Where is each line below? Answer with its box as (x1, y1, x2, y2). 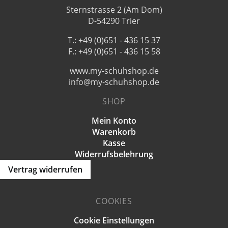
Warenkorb (92, 126, 136, 137)
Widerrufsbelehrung (75, 148, 153, 160)
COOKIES (95, 195, 133, 207)
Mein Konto (92, 115, 136, 126)
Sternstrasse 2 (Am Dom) (66, 4, 162, 15)
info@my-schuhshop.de (69, 76, 159, 88)
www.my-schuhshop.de (69, 65, 159, 76)
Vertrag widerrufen (8, 163, 82, 175)
